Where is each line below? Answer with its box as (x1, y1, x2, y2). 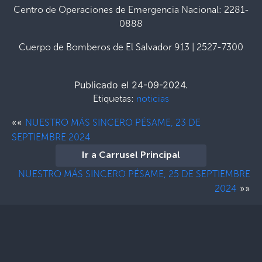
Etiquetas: (93, 92, 136, 104)
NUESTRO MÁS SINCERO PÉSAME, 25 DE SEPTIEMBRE (18, 168, 250, 180)
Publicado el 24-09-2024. (74, 78, 188, 91)
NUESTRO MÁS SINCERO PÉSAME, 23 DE (25, 116, 201, 128)
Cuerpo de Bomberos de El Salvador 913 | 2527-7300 (19, 41, 243, 53)
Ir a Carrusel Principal (82, 150, 180, 160)
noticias (136, 92, 169, 104)
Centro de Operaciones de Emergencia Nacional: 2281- (13, 4, 249, 15)
